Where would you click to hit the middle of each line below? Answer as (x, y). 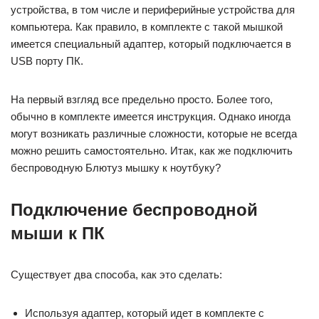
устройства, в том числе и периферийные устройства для (153, 10)
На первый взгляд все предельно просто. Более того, (142, 99)
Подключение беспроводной (134, 210)
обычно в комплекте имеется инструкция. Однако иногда (151, 116)
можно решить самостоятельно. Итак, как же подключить (152, 151)
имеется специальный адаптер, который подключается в (151, 44)
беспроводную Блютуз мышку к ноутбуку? (116, 168)
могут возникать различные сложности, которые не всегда (154, 134)
